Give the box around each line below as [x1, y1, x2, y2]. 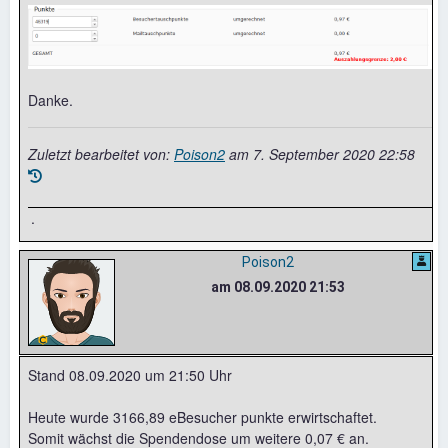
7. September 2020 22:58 [253, 144, 415, 165]
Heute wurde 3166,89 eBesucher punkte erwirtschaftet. [28, 407, 377, 428]
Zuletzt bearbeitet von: [28, 144, 174, 165]
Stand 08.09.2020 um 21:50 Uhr [28, 365, 232, 386]
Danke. [28, 90, 73, 111]
